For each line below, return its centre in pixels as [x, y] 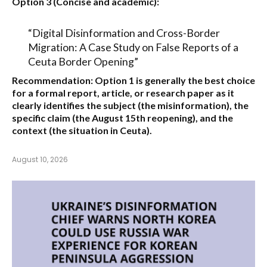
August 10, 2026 [40, 159]
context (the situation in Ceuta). [82, 130]
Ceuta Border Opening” [83, 61]
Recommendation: [52, 80]
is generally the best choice [195, 80]
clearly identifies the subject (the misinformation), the [130, 105]
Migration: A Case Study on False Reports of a [133, 47]
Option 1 [114, 80]
